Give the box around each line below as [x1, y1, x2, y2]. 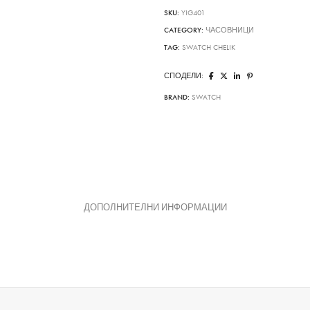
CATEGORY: [164, 26, 206, 35]
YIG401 [181, 8, 206, 18]
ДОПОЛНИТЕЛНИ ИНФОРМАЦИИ [83, 201, 227, 213]
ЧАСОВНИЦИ [206, 26, 255, 35]
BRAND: [164, 93, 192, 102]
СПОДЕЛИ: [164, 71, 204, 81]
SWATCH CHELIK [182, 43, 236, 53]
